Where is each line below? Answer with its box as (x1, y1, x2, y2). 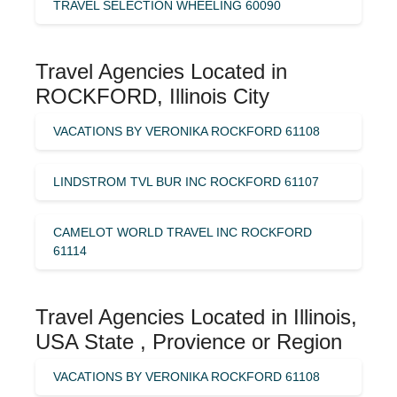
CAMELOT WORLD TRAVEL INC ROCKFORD (53, 224, 312, 239)
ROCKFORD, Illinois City (35, 83, 269, 108)
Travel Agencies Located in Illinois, (35, 304, 357, 329)
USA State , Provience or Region (35, 329, 342, 354)
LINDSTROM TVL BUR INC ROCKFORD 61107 (53, 174, 319, 189)
